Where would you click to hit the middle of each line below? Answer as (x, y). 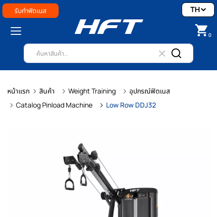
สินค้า (47, 91)
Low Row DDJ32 (131, 105)
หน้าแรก (18, 91)
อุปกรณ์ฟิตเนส (150, 91)
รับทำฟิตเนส (31, 11)
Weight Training (92, 91)
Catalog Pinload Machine (54, 105)
